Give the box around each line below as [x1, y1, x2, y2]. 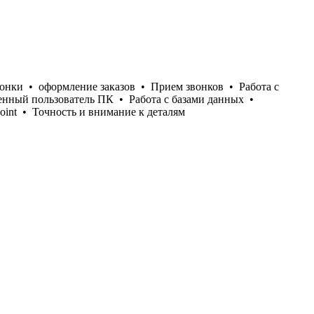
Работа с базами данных [129, 93, 244, 105]
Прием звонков [151, 80, 224, 93]
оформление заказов [39, 80, 135, 93]
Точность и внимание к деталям [32, 105, 185, 118]
